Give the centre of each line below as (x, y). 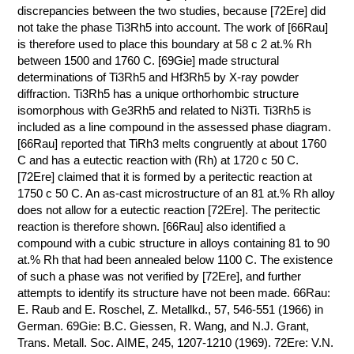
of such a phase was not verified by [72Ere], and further (160, 277)
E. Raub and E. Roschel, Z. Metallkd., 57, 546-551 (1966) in (171, 310)
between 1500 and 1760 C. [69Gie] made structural (149, 61)
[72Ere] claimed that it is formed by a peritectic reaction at (165, 177)
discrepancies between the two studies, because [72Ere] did (172, 11)
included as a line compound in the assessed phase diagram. (175, 127)
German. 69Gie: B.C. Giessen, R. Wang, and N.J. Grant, (164, 326)
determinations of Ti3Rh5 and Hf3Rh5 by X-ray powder (158, 77)
